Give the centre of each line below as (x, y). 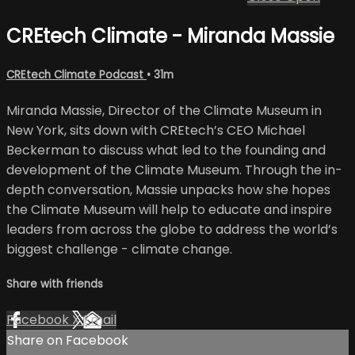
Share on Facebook (68, 341)
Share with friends (55, 284)
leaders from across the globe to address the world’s (172, 230)
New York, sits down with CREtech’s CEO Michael (156, 131)
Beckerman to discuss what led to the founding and (166, 151)
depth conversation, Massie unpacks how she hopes (168, 190)
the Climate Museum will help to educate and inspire (169, 210)
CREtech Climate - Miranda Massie (170, 36)
